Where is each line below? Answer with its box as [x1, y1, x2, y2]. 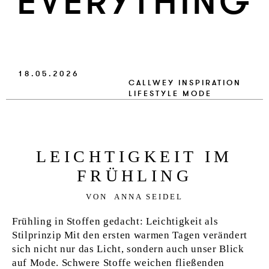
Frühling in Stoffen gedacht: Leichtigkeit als [12, 216, 219, 227]
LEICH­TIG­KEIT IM [36, 147, 233, 166]
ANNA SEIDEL [113, 192, 183, 201]
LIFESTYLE [128, 88, 180, 99]
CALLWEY [128, 77, 175, 88]
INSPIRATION [178, 77, 242, 88]
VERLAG [115, 4, 154, 14]
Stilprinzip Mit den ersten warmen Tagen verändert [12, 229, 248, 241]
